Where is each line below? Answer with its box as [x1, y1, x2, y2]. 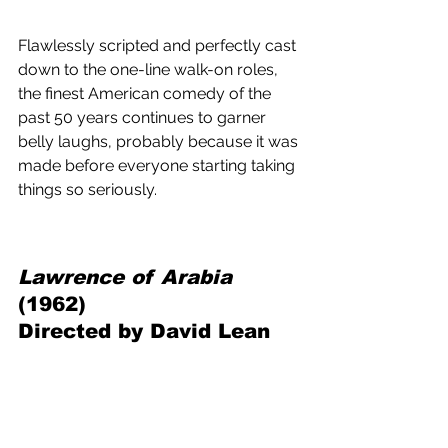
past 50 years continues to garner [18, 107, 270, 127]
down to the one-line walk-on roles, [18, 59, 282, 79]
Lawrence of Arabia [18, 265, 239, 288]
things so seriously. [18, 179, 157, 199]
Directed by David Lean [18, 319, 277, 342]
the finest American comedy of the [18, 83, 275, 103]
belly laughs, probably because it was [18, 131, 302, 151]
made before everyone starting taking [18, 155, 299, 175]
